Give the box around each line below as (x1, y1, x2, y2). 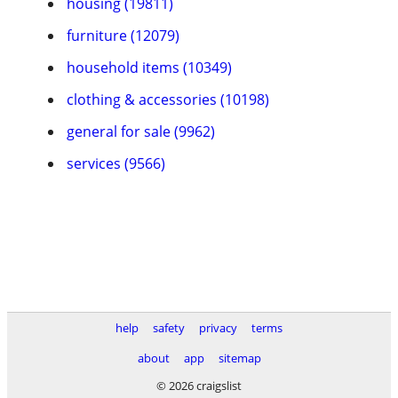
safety (153, 320, 185, 336)
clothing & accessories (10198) (67, 90, 269, 109)
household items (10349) (67, 58, 232, 77)
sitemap (218, 350, 261, 366)
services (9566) (67, 154, 165, 173)
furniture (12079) (67, 26, 179, 45)
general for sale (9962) (67, 122, 215, 141)
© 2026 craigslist (156, 378, 242, 394)
